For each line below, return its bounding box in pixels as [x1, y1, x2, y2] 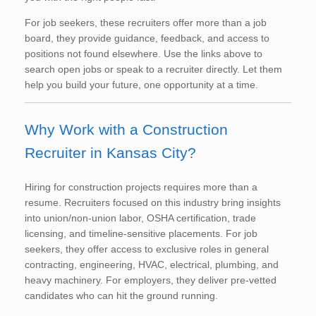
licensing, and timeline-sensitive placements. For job [25, 227, 257, 239]
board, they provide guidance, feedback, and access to [25, 32, 269, 44]
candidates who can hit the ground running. [25, 289, 218, 301]
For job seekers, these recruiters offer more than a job [25, 16, 267, 28]
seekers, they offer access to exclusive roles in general [25, 243, 269, 255]
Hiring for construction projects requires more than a [25, 181, 257, 193]
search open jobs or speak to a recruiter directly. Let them [25, 63, 282, 75]
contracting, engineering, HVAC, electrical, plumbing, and [25, 258, 279, 270]
